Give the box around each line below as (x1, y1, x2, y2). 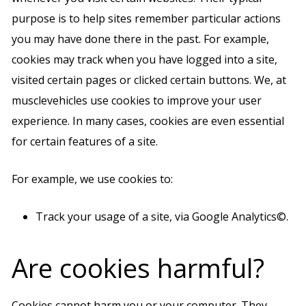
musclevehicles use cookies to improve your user (12, 93, 262, 108)
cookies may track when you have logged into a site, (12, 52, 277, 67)
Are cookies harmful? (12, 250, 264, 286)
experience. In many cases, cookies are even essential (12, 113, 284, 128)
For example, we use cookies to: (12, 171, 173, 186)
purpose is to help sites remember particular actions (12, 11, 281, 26)
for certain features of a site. (12, 134, 158, 149)
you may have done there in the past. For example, (12, 31, 269, 46)
